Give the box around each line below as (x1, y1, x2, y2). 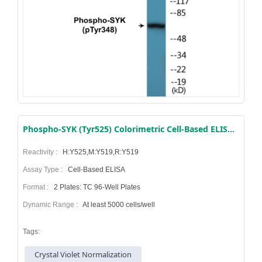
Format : (23, 182, 52, 191)
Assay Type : (23, 165, 66, 174)
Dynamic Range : (23, 200, 81, 209)
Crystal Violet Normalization (29, 249, 137, 260)
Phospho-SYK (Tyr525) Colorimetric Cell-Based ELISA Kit (227, 123, 235, 135)
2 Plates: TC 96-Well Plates (52, 182, 140, 191)
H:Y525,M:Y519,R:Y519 (61, 147, 139, 156)
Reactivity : (23, 147, 61, 156)
